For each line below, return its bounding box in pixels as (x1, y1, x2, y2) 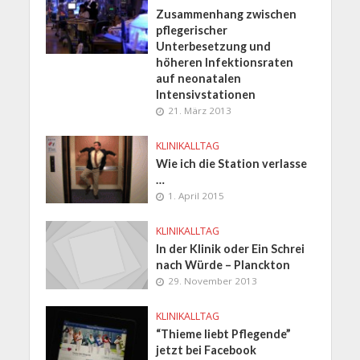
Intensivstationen (156, 87, 256, 101)
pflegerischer (156, 22, 228, 37)
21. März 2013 (168, 104, 232, 117)
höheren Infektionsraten (156, 55, 294, 69)
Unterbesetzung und (156, 39, 272, 53)
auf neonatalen (156, 71, 242, 85)
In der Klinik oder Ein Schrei (156, 241, 305, 256)
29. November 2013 (168, 274, 258, 287)
